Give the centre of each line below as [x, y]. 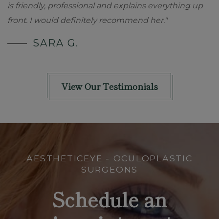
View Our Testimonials [109, 86]
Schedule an [109, 199]
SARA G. [56, 43]
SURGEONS [109, 170]
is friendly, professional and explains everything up [105, 6]
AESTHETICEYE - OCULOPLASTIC [109, 158]
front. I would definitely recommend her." [87, 21]
